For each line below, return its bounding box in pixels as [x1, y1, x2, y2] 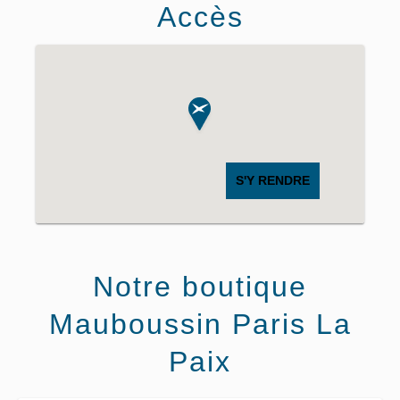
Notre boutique [93, 271, 307, 303]
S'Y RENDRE [236, 173, 310, 187]
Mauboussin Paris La [48, 308, 352, 340]
